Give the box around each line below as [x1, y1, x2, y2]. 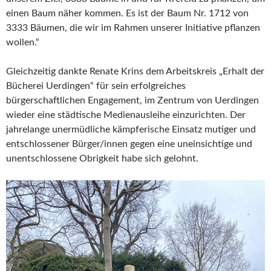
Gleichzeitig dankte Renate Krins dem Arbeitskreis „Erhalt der [6, 66, 264, 76]
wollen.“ [6, 37, 39, 47]
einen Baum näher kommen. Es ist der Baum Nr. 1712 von [6, 8, 249, 18]
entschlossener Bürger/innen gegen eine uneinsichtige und [6, 139, 252, 149]
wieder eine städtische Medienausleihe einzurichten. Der [6, 109, 246, 120]
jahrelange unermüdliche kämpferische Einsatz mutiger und [6, 124, 256, 134]
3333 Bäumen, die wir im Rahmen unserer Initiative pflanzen [6, 22, 260, 33]
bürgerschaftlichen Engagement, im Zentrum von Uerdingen [6, 95, 259, 105]
